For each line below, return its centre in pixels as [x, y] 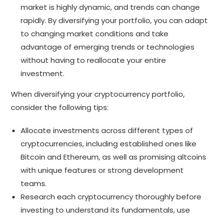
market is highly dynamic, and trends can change [110, 7]
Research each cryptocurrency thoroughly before [111, 196]
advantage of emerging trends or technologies [108, 47]
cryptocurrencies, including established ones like [109, 143]
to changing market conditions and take [95, 33]
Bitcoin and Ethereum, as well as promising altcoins [114, 157]
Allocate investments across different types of [107, 130]
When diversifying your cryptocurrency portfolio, [98, 94]
